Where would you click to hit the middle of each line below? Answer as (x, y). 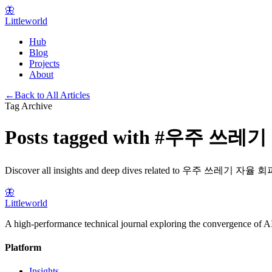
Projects (44, 63)
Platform (23, 248)
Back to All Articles (52, 95)
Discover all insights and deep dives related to (93, 170)
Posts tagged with (80, 138)
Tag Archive (29, 106)
